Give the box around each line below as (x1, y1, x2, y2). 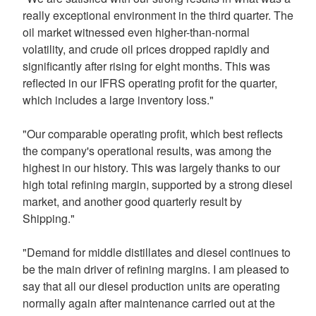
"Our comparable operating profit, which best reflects (23, 126, 283, 142)
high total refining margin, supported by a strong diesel (23, 176, 293, 193)
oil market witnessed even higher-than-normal (23, 24, 250, 40)
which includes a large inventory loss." (23, 92, 214, 108)
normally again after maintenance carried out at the (23, 295, 275, 311)
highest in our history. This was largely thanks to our (23, 159, 280, 176)
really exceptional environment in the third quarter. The (23, 7, 293, 23)
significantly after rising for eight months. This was (23, 58, 270, 74)
